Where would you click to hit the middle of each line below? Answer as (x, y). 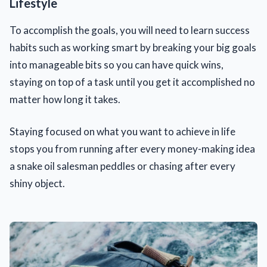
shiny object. (37, 184)
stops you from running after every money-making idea (132, 149)
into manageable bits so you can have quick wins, (117, 64)
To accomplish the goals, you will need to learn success (130, 30)
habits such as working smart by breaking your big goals (133, 47)
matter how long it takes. (65, 99)
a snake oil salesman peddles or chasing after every (122, 166)
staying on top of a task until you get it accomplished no (132, 82)
